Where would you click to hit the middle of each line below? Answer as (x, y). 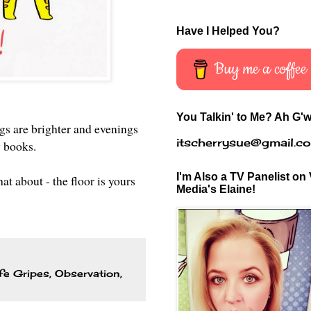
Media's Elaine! (216, 189)
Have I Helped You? (228, 31)
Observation (87, 273)
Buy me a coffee (261, 69)
